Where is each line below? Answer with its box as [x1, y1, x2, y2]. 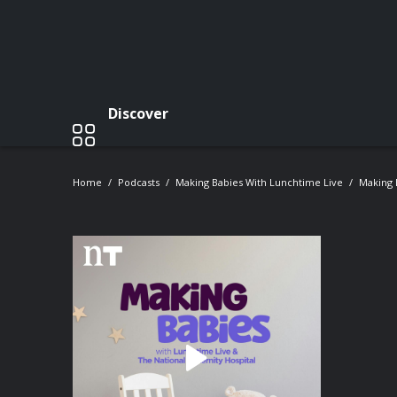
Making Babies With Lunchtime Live [175, 175, 343, 189]
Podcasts [118, 175, 160, 189]
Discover [108, 103, 168, 123]
